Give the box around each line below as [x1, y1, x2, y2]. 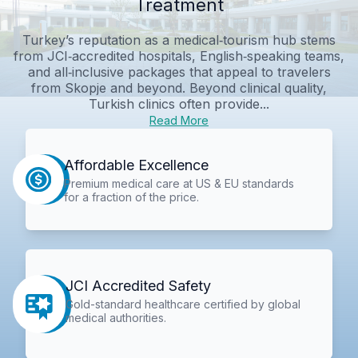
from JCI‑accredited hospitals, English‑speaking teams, [14, 47, 344, 64]
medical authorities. [66, 311, 167, 325]
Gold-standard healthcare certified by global [66, 297, 301, 312]
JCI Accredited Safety [66, 277, 212, 295]
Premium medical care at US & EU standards [63, 176, 294, 190]
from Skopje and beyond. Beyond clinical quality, [31, 79, 327, 96]
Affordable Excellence [63, 156, 209, 173]
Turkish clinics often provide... [89, 95, 269, 112]
